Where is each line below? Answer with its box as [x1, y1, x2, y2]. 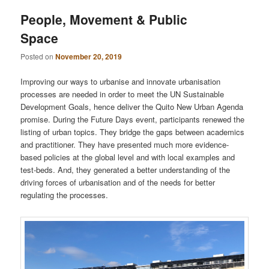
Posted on [20, 51, 56, 62]
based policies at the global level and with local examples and [20, 151, 235, 163]
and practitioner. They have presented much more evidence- [20, 138, 229, 150]
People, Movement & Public [20, 10, 188, 29]
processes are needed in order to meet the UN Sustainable [20, 88, 225, 100]
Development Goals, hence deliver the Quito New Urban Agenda [20, 100, 244, 112]
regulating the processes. [20, 189, 109, 201]
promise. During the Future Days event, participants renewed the [20, 113, 245, 125]
